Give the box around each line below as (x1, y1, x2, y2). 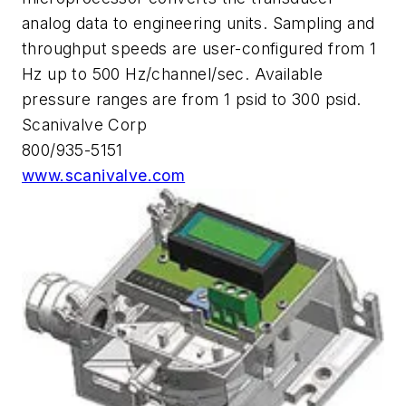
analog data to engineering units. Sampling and (22, 13, 375, 33)
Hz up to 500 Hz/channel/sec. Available (22, 63, 324, 83)
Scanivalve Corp (22, 114, 147, 134)
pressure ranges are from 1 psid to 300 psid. (22, 89, 362, 109)
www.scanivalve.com (22, 165, 186, 185)
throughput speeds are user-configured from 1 (22, 38, 377, 58)
